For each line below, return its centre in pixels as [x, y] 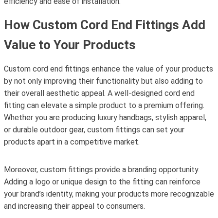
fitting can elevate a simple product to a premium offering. [104, 105]
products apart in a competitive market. [72, 142]
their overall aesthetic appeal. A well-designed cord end [99, 93]
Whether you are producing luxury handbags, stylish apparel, [105, 118]
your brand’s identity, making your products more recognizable [109, 194]
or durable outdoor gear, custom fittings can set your [94, 130]
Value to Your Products [70, 45]
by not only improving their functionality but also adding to [103, 81]
